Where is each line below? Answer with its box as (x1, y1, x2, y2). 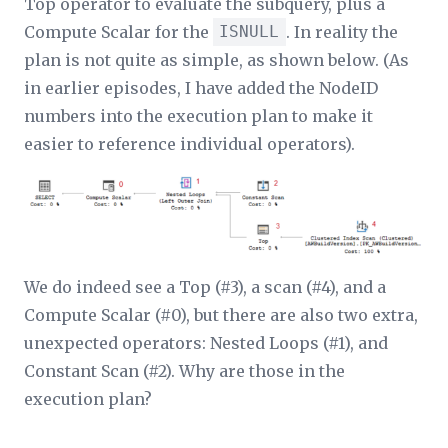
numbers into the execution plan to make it (24, 106, 373, 127)
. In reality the (285, 22, 398, 43)
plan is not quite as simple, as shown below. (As (24, 50, 409, 71)
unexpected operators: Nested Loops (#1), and (24, 332, 388, 353)
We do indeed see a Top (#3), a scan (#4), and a (24, 276, 386, 297)
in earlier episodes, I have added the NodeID (24, 78, 378, 99)
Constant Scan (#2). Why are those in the (24, 360, 345, 381)
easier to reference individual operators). (24, 134, 355, 155)
